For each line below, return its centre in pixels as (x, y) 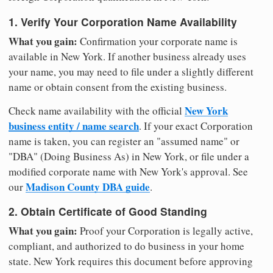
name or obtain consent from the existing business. (118, 87)
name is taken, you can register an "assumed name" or (124, 141)
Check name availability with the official (97, 110)
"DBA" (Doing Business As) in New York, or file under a (129, 156)
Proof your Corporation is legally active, (165, 230)
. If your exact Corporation (196, 126)
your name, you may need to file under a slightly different (131, 71)
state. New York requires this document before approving (131, 261)
